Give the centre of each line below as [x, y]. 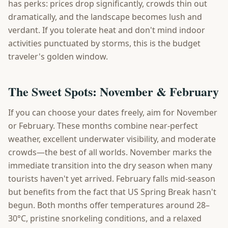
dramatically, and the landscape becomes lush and [105, 17]
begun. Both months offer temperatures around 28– [109, 205]
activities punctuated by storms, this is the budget [104, 43]
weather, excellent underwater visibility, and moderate [112, 139]
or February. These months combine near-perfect [103, 126]
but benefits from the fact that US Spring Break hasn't [112, 192]
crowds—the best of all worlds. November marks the [110, 152]
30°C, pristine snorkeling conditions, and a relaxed [105, 218]
